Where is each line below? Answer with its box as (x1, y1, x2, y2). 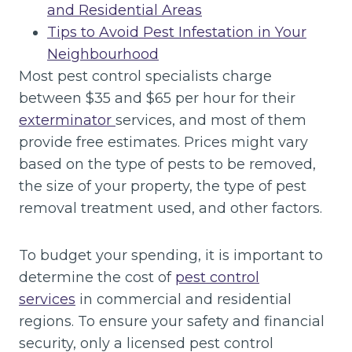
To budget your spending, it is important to (19, 247, 323, 264)
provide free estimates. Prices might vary (19, 134, 308, 151)
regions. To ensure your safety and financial (19, 313, 324, 330)
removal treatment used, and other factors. (19, 200, 322, 217)
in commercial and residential (75, 291, 291, 308)
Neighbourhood (47, 46, 159, 63)
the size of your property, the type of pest (19, 178, 306, 195)
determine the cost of (19, 269, 175, 286)
